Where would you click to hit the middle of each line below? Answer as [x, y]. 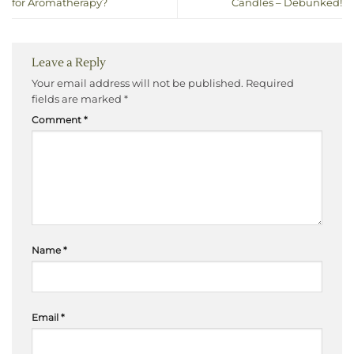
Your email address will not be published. [137, 84]
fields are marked [78, 100]
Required [270, 84]
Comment [58, 120]
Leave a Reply [70, 62]
